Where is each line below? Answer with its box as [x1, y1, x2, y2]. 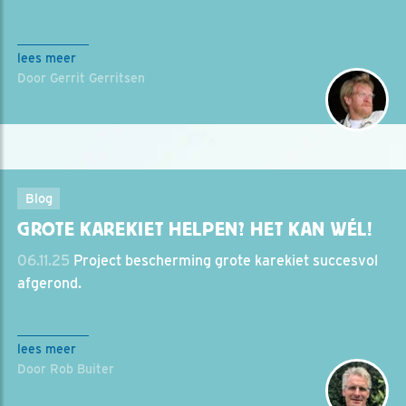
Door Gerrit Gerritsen [17, 71, 145, 85]
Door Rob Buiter [17, 362, 114, 376]
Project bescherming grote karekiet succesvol [70, 252, 378, 269]
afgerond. [17, 275, 82, 292]
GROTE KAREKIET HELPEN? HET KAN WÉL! [17, 218, 373, 240]
